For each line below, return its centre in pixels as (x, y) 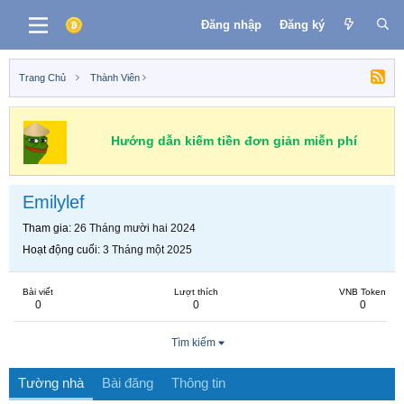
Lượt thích (196, 292)
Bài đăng (128, 383)
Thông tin (198, 383)
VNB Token (363, 292)
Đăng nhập (231, 24)
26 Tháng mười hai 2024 (135, 228)
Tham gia (46, 228)
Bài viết (38, 292)
